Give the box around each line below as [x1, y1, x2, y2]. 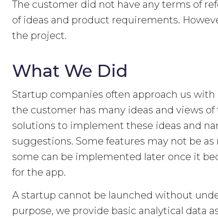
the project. [12, 30, 67, 41]
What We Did [12, 60, 128, 81]
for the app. [12, 166, 66, 178]
